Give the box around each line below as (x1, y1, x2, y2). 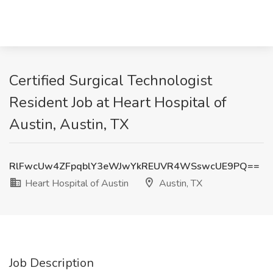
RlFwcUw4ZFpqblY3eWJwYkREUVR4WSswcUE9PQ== (9, 160, 260, 173)
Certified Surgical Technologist (9, 71, 212, 90)
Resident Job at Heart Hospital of (9, 93, 227, 112)
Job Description (9, 255, 94, 271)
